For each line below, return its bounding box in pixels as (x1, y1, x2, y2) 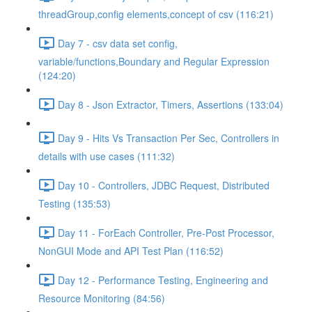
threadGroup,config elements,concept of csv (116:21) (38, 7, 274, 21)
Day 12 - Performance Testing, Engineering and (58, 272, 268, 287)
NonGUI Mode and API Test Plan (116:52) (38, 244, 224, 258)
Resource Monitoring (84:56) (38, 291, 165, 305)
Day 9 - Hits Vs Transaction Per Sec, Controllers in (58, 130, 279, 145)
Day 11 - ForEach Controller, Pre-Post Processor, (58, 225, 274, 240)
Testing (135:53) (38, 196, 111, 210)
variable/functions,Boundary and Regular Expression (38, 54, 270, 68)
